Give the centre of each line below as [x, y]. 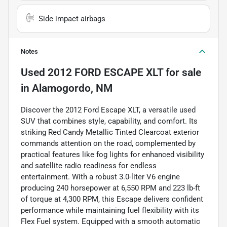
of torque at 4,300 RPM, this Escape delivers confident [112, 199]
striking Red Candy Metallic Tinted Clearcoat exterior [110, 133]
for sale [182, 73]
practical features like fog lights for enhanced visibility [112, 155]
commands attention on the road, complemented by [108, 144]
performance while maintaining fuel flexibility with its [110, 211]
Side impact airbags [72, 19]
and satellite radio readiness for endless [89, 166]
